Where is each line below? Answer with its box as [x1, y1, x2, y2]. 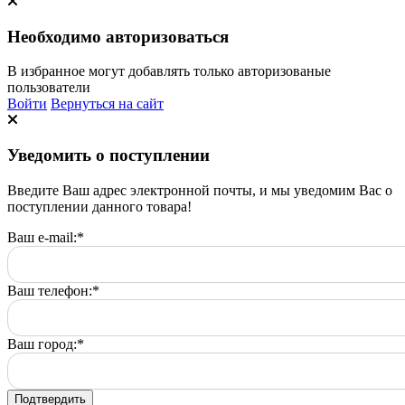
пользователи [7, 80, 90, 96]
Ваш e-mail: [7, 229, 77, 245]
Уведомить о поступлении [7, 146, 210, 165]
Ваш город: [7, 335, 77, 352]
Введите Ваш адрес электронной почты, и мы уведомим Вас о [7, 182, 392, 198]
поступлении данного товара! [7, 198, 192, 214]
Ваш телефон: [7, 282, 92, 298]
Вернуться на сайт [51, 96, 164, 112]
